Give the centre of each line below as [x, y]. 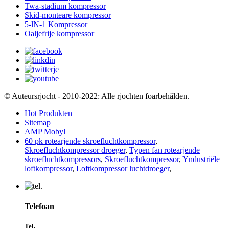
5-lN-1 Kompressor [56, 25]
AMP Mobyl [45, 132]
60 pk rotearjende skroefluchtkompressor [90, 141]
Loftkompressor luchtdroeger [123, 169]
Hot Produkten [48, 113]
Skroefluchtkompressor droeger [75, 150]
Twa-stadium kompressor [65, 6]
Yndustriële [201, 159]
